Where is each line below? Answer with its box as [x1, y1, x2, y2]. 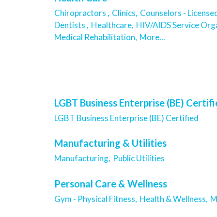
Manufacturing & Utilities [54, 137, 167, 149]
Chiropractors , [54, 7, 109, 18]
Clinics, [112, 7, 138, 18]
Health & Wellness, [139, 193, 208, 204]
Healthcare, [91, 19, 134, 30]
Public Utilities [113, 153, 165, 164]
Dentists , [54, 19, 89, 30]
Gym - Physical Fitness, [54, 193, 137, 204]
